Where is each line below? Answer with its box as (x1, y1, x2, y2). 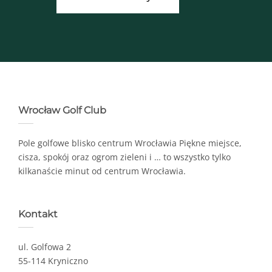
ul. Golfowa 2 (18, 240, 71, 253)
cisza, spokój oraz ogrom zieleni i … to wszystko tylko (18, 151, 231, 163)
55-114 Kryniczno (18, 254, 88, 267)
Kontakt (18, 208, 58, 220)
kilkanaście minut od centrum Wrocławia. (18, 165, 186, 177)
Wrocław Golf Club (18, 104, 106, 116)
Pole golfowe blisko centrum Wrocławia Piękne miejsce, (18, 137, 242, 149)
